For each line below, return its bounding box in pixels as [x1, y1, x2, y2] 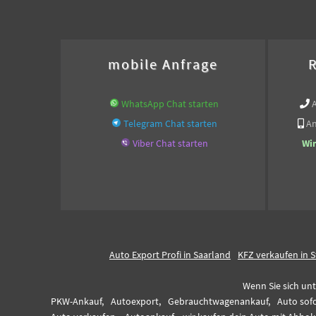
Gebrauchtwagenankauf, [168, 295, 270, 308]
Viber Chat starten [132, 137, 208, 150]
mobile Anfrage [108, 56, 218, 73]
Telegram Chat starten [123, 117, 217, 130]
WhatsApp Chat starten [121, 97, 219, 110]
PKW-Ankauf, [51, 295, 104, 308]
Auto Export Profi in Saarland [109, 248, 231, 261]
